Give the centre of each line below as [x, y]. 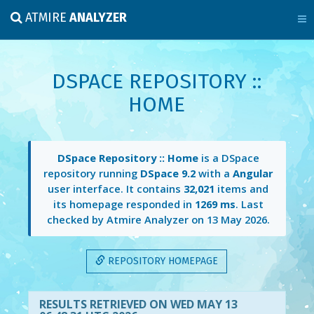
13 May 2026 [237, 220]
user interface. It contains [116, 189]
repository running [91, 173]
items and [242, 189]
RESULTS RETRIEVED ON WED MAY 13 [138, 304]
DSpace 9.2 [168, 173]
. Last [249, 204]
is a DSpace [228, 158]
